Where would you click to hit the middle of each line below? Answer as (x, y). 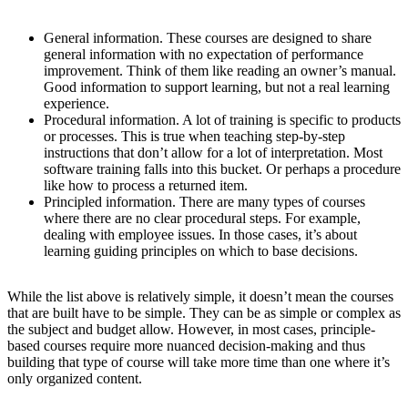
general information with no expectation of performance (204, 54)
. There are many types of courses (269, 201)
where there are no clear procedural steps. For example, (202, 218)
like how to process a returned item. (146, 185)
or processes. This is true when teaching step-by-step (194, 136)
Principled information (108, 201)
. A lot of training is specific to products (288, 119)
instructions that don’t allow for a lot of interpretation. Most (213, 152)
